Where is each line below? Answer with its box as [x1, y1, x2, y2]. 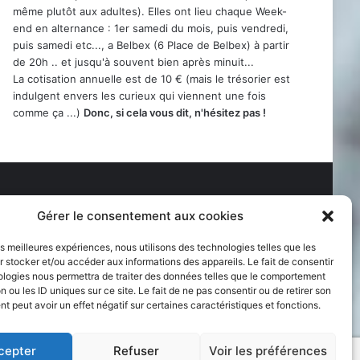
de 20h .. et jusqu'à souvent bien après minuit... [13, 55, 254, 68]
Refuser [113, 342, 160, 358]
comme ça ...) [13, 105, 84, 119]
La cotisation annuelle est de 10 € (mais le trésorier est [13, 72, 290, 85]
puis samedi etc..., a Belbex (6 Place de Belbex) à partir [13, 38, 289, 51]
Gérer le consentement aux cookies [37, 208, 244, 223]
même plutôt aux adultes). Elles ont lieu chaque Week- [13, 4, 287, 18]
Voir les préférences [208, 342, 327, 358]
